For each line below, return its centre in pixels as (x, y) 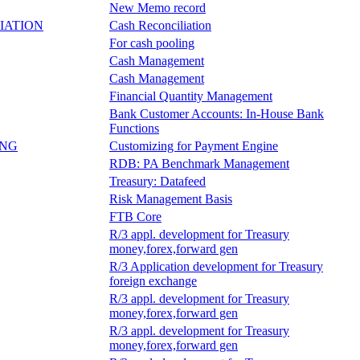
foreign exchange (153, 280)
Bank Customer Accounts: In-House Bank (217, 113)
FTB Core (135, 216)
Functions (134, 128)
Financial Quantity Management (191, 96)
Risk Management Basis (171, 198)
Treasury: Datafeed (157, 181)
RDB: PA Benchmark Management (199, 163)
